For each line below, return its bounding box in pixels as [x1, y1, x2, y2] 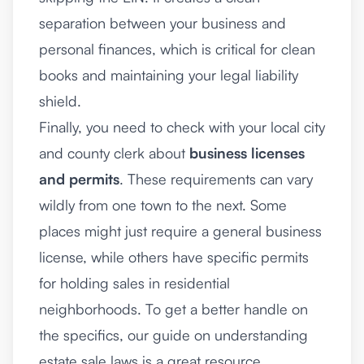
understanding [214, 326, 308, 344]
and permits [39, 170, 119, 188]
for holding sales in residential [39, 274, 230, 292]
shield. [39, 92, 81, 110]
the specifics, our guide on [39, 326, 214, 344]
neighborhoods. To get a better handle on [39, 300, 308, 318]
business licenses [189, 144, 305, 162]
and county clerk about [39, 144, 189, 162]
